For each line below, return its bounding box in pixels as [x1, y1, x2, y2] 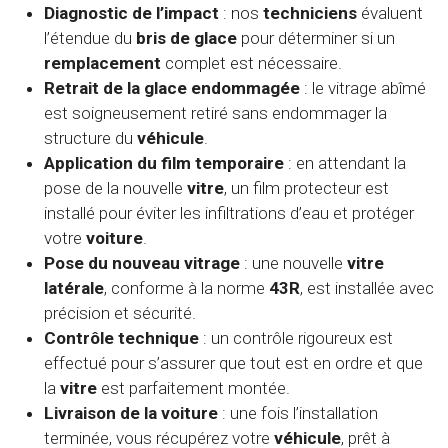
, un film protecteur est [224, 178, 389, 199]
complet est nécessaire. [161, 53, 342, 74]
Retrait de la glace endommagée [44, 78, 300, 99]
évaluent [357, 3, 423, 24]
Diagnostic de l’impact [44, 3, 219, 24]
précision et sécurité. [44, 303, 196, 324]
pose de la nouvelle [44, 178, 187, 199]
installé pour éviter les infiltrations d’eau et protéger [44, 203, 414, 224]
